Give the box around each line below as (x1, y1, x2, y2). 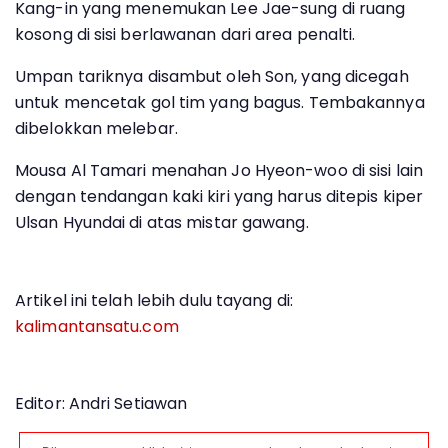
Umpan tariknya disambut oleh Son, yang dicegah (15, 65, 409, 88)
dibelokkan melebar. (15, 117, 178, 140)
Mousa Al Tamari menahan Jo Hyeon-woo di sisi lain (15, 159, 423, 182)
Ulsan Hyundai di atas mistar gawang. (15, 211, 309, 234)
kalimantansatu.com (15, 315, 179, 338)
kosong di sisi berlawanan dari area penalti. (15, 23, 356, 46)
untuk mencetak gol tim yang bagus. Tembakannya (15, 91, 425, 114)
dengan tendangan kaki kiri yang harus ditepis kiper (15, 185, 424, 208)
